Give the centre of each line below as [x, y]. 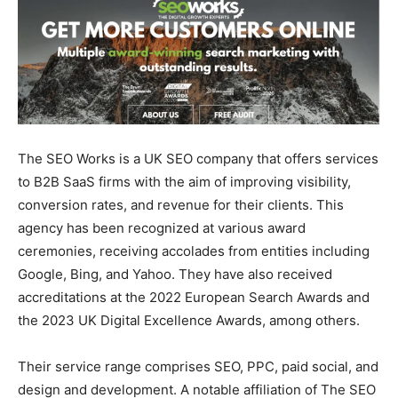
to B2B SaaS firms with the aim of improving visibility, [184, 182]
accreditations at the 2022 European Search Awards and [194, 298]
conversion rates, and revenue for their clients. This [181, 205]
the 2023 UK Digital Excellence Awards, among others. [189, 321]
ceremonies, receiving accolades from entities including [194, 251]
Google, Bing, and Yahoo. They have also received [175, 275]
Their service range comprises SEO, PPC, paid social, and [198, 367]
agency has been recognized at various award [162, 228]
